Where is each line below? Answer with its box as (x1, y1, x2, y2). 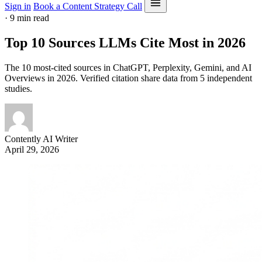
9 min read (10, 13, 49, 23)
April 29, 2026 (5, 144, 59, 155)
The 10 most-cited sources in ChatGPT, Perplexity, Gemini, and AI (5, 63, 251, 73)
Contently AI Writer (5, 134, 78, 144)
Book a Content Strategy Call (33, 1, 142, 12)
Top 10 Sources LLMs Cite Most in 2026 (5, 35, 246, 51)
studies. (5, 84, 32, 94)
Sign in (5, 1, 31, 12)
